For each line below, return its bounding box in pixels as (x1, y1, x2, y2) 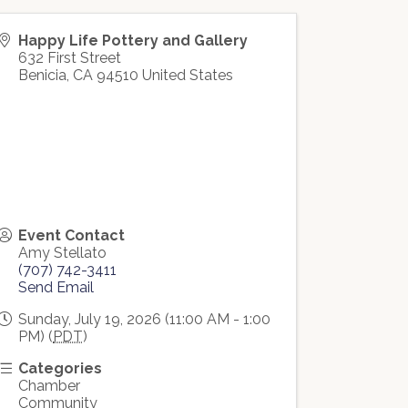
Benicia (18, 66, 67, 84)
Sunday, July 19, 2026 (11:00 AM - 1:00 (18, 311, 271, 328)
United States (142, 66, 234, 84)
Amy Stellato (18, 244, 107, 261)
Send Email (18, 279, 95, 296)
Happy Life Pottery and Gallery (18, 32, 249, 49)
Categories (18, 360, 103, 377)
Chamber (18, 377, 81, 394)
